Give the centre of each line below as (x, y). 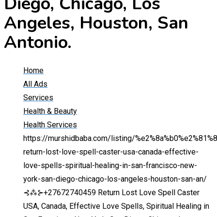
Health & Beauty (50, 111)
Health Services (50, 125)
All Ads (35, 84)
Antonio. (38, 43)
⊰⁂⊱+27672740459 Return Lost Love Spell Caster (111, 193)
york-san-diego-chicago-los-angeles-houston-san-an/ (115, 179)
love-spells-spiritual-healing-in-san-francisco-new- (110, 166)
